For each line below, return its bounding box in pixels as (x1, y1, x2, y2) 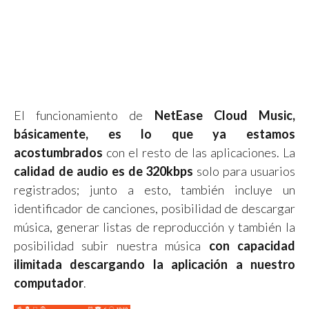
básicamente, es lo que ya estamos (14, 126, 295, 141)
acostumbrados (14, 144, 103, 160)
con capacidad (208, 237, 296, 253)
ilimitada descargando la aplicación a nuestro (14, 256, 295, 272)
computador (14, 275, 83, 290)
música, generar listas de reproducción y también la (14, 219, 295, 235)
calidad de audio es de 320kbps (14, 163, 194, 179)
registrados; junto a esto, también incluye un (14, 181, 295, 197)
